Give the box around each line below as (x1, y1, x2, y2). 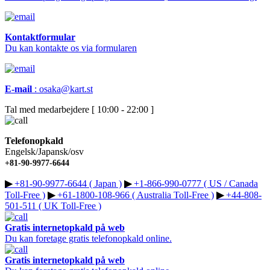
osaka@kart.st (39, 84, 93, 95)
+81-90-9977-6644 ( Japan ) (12, 178, 122, 189)
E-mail (5, 84, 32, 95)
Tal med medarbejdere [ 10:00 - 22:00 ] (5, 104, 154, 115)
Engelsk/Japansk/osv (5, 146, 84, 157)
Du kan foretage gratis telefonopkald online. (5, 233, 172, 244)
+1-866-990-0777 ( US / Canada (131, 178, 258, 189)
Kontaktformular (5, 32, 75, 43)
